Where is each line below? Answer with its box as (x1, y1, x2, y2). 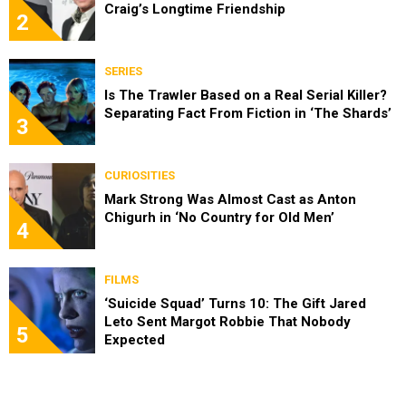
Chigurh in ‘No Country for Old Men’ (104, 208, 334, 226)
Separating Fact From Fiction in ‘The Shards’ (104, 104, 391, 121)
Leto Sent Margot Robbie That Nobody (104, 313, 351, 330)
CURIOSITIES (104, 168, 175, 182)
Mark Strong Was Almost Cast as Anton (104, 190, 356, 208)
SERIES (104, 63, 142, 78)
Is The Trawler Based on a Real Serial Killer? (104, 86, 387, 103)
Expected (104, 331, 165, 348)
